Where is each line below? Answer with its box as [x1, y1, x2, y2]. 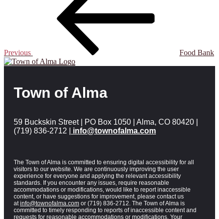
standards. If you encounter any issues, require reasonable [14, 179, 169, 186]
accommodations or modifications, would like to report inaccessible [14, 186, 191, 193]
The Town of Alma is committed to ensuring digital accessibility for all [14, 158, 194, 166]
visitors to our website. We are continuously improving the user [14, 165, 179, 173]
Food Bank [179, 48, 214, 57]
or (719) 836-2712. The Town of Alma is [79, 199, 185, 207]
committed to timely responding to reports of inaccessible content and [14, 206, 197, 214]
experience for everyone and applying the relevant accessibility [14, 172, 181, 179]
